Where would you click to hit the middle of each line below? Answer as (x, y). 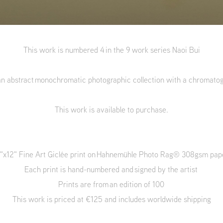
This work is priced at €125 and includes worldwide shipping (111, 199)
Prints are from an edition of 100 (111, 184)
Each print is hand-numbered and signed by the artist (111, 169)
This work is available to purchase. (111, 110)
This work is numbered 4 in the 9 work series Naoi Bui (111, 50)
